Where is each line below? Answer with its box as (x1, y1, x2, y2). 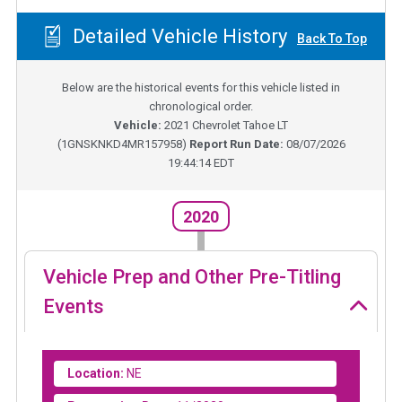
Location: (67, 365, 124, 380)
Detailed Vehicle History (67, 25, 287, 48)
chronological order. (149, 100, 253, 114)
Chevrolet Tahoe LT (192, 118, 288, 133)
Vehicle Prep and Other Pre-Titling (43, 265, 341, 288)
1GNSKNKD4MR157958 (60, 137, 182, 152)
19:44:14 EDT (168, 156, 234, 170)
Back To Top (297, 31, 367, 47)
